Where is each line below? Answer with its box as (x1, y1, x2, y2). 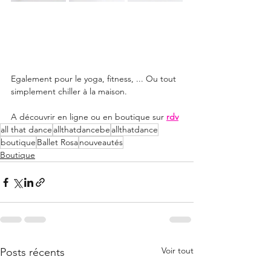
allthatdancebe (53, 124, 110, 135)
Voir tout (162, 245, 194, 256)
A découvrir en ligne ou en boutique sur (11, 111, 166, 122)
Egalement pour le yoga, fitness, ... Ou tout (11, 73, 178, 84)
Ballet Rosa (37, 137, 78, 148)
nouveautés (79, 137, 123, 148)
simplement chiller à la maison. (11, 86, 127, 97)
